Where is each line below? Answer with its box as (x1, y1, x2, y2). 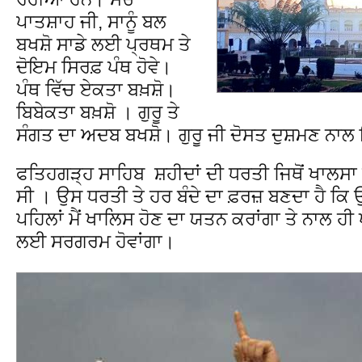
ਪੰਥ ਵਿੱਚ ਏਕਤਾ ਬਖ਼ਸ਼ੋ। (16, 78, 176, 100)
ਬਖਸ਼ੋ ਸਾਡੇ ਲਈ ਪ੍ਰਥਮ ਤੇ (16, 33, 191, 55)
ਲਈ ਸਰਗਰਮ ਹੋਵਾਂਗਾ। (16, 230, 175, 252)
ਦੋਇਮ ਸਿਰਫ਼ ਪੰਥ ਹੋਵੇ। (16, 56, 172, 78)
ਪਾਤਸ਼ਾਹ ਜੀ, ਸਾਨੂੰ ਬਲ (16, 11, 166, 32)
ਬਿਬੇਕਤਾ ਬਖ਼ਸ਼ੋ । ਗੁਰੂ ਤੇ (16, 101, 179, 123)
